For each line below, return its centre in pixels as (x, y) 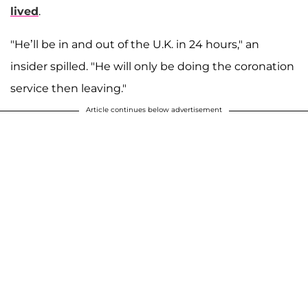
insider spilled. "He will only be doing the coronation (152, 67)
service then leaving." (68, 89)
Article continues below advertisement (154, 110)
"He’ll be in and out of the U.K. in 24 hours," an (135, 45)
